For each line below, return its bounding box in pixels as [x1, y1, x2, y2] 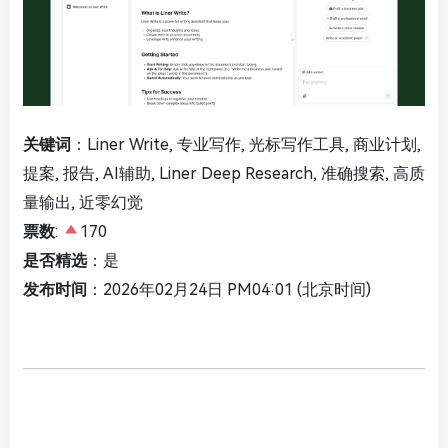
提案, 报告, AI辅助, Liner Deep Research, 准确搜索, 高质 [23, 163, 425, 183]
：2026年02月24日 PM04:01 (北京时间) [87, 279, 371, 299]
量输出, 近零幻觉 [23, 192, 143, 212]
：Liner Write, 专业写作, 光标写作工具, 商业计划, [71, 134, 421, 154]
